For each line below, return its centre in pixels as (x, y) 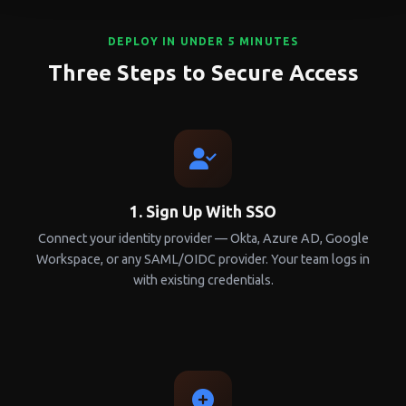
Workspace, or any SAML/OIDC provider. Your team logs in (203, 260)
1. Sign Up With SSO (203, 212)
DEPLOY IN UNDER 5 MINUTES (203, 42)
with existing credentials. (203, 280)
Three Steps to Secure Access (203, 73)
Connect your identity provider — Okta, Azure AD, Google (203, 239)
